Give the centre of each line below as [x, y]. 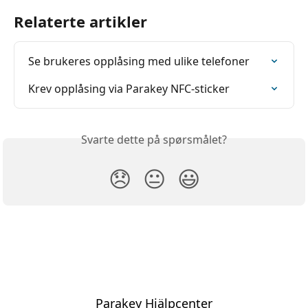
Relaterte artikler [80, 21]
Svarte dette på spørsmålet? [154, 140]
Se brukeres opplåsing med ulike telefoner [139, 61]
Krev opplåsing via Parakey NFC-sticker [129, 89]
